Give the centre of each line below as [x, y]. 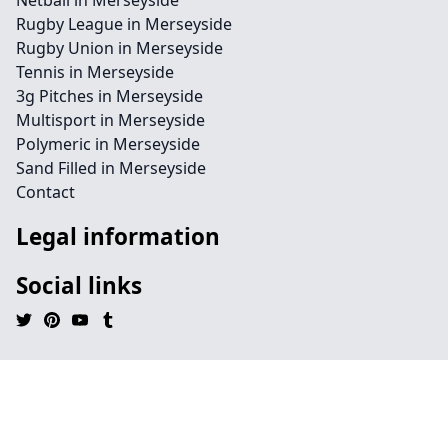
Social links [79, 285]
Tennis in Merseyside [95, 72]
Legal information [118, 236]
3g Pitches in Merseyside [109, 96]
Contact [45, 192]
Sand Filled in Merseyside [111, 168]
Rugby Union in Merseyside [119, 48]
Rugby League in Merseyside [124, 24]
